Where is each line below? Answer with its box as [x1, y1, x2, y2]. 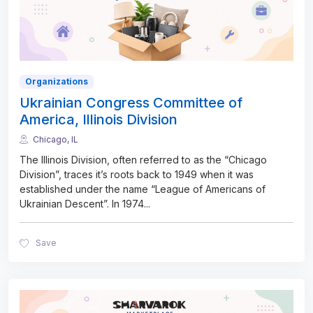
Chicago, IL [33, 134, 78, 145]
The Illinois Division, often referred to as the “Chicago [20, 154, 267, 166]
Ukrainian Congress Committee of [20, 94, 242, 111]
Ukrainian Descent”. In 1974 [20, 198, 144, 210]
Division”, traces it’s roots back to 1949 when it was [20, 168, 254, 181]
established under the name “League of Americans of [20, 183, 265, 196]
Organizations [24, 75, 88, 87]
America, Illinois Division [20, 111, 177, 128]
